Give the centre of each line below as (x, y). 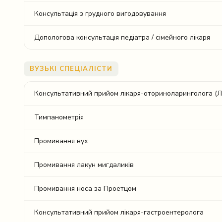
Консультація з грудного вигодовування (100, 14)
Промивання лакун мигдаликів (84, 165)
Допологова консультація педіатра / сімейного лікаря (122, 37)
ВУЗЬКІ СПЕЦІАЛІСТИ (71, 69)
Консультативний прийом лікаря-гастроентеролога (119, 212)
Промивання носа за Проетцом (85, 189)
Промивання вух (61, 141)
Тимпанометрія (59, 117)
